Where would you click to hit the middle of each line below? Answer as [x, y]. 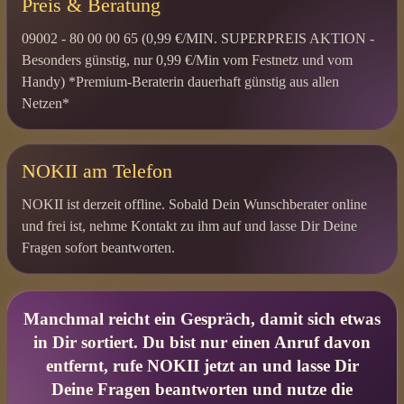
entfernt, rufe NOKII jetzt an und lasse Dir [202, 365]
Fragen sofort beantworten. [98, 247]
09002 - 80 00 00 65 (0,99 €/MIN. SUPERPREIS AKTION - [198, 38]
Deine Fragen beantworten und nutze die [202, 389]
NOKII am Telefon [97, 170]
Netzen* [46, 103]
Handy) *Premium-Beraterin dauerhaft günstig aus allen [180, 81]
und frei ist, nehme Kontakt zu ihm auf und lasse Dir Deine [189, 225]
